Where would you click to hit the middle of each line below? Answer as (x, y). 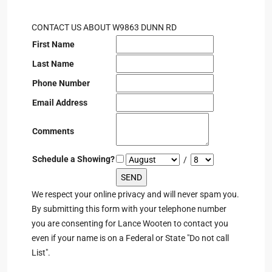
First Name (53, 44)
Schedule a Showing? (73, 159)
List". (41, 253)
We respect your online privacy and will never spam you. (135, 194)
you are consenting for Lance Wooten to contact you (130, 223)
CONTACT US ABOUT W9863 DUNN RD (104, 27)
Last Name (53, 64)
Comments (53, 131)
